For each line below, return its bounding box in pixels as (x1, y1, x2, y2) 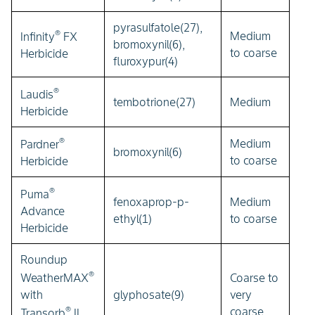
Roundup (20, 252, 67, 266)
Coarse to (230, 270, 278, 285)
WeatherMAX (20, 271, 89, 285)
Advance (20, 204, 65, 219)
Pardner (20, 137, 59, 152)
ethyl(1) (113, 211, 152, 226)
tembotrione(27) (113, 94, 195, 109)
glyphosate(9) (113, 287, 184, 302)
